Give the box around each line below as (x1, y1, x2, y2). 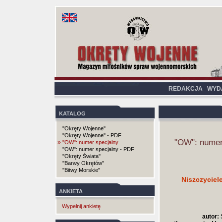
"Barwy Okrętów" (62, 160, 104, 166)
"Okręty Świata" (62, 153, 101, 159)
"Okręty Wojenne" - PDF (62, 132, 121, 138)
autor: (202, 213, 219, 220)
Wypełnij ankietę (62, 203, 101, 209)
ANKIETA (59, 188, 83, 194)
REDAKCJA (168, 85, 203, 92)
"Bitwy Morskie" (62, 167, 100, 173)
